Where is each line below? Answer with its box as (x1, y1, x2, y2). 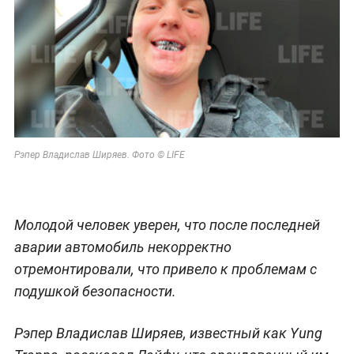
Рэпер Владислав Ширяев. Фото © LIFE (13, 149, 185, 161)
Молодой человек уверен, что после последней (13, 217, 320, 234)
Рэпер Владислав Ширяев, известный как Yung (13, 325, 322, 342)
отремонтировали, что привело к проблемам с (13, 261, 317, 278)
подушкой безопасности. (13, 283, 176, 300)
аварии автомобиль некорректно (13, 239, 232, 256)
